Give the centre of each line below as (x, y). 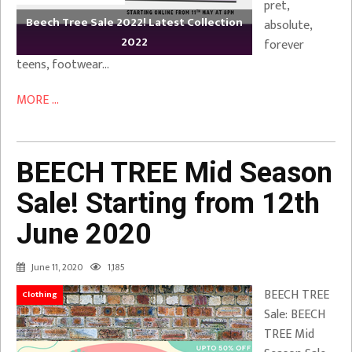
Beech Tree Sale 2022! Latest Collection (134, 22)
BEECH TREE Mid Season (174, 173)
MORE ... (38, 100)
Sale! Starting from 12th (168, 203)
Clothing (40, 295)
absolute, (288, 26)
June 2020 (84, 234)
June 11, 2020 (57, 267)
